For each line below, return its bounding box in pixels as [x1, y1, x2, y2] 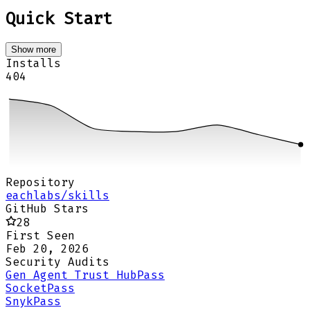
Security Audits [6, 255, 109, 268]
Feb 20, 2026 [6, 241, 89, 255]
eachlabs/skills [6, 188, 109, 202]
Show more [11, 44, 56, 55]
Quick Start [6, 9, 112, 29]
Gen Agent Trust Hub [6, 268, 137, 282]
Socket [6, 281, 47, 295]
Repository [6, 175, 75, 189]
